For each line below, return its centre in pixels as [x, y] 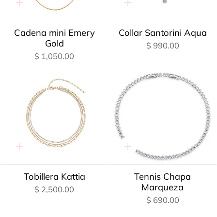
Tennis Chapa [163, 176]
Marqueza [163, 187]
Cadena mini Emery [54, 33]
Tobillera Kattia [54, 176]
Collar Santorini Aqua [163, 33]
